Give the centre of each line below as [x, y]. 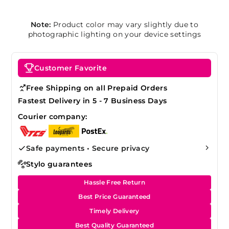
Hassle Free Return [114, 182]
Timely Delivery [114, 211]
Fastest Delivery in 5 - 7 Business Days [93, 100]
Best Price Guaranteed [114, 196]
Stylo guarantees [59, 164]
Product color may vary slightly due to [125, 24]
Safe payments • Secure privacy [88, 148]
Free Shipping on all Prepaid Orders [97, 88]
